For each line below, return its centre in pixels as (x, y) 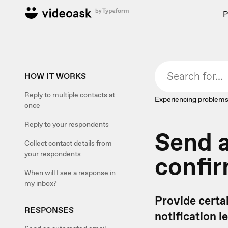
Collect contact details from (68, 143)
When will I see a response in (70, 173)
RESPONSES (49, 210)
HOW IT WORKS (55, 76)
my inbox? (41, 183)
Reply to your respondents (67, 124)
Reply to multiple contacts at (70, 95)
